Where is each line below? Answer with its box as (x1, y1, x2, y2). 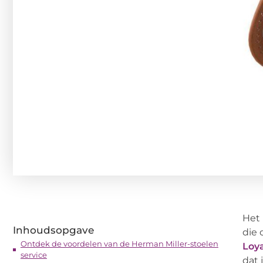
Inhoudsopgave (13, 224, 94, 236)
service (20, 250, 47, 259)
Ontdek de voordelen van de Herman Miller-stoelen (20, 239, 218, 248)
